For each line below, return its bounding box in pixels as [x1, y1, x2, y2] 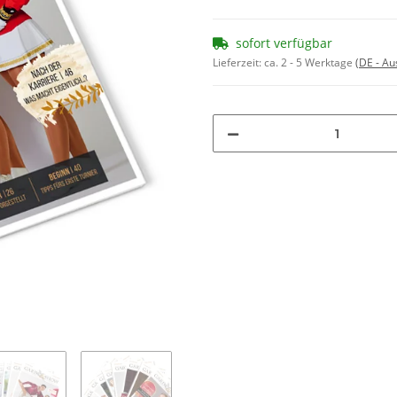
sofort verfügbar [236, 35, 332, 52]
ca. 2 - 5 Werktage [264, 55, 355, 71]
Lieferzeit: [213, 55, 264, 71]
